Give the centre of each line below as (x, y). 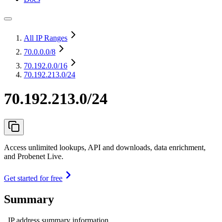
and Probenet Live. (34, 156)
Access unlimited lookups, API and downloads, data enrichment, (105, 147)
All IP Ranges (46, 38)
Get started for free (33, 178)
